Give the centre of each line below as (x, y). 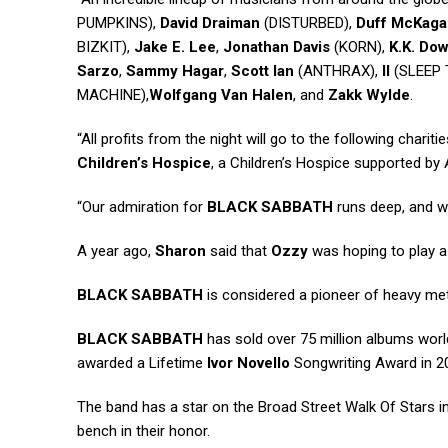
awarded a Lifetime (142, 363)
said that (238, 251)
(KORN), (359, 47)
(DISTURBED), (308, 23)
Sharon (180, 251)
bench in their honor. (143, 431)
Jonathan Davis (276, 47)
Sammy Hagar (175, 71)
